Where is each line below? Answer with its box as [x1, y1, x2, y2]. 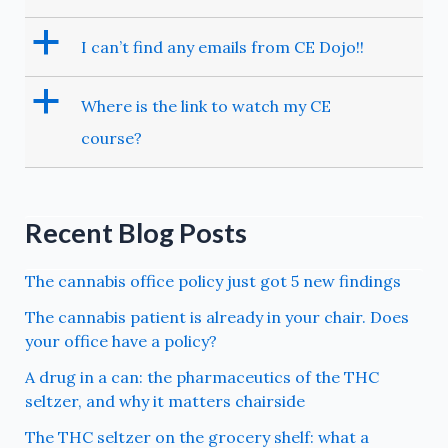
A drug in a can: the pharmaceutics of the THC [24, 367, 379, 388]
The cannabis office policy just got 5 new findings [24, 271, 401, 292]
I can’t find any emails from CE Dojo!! [80, 37, 364, 58]
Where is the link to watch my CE [80, 96, 331, 117]
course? [80, 128, 142, 149]
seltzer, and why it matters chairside [24, 391, 305, 412]
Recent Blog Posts [24, 216, 247, 250]
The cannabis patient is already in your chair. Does [24, 307, 409, 328]
